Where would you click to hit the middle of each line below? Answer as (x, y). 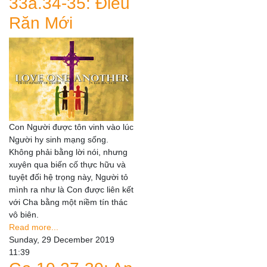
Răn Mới (41, 23)
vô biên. (24, 214)
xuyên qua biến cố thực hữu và (67, 164)
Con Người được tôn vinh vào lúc (71, 127)
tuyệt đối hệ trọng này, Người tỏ (69, 177)
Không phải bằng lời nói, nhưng (68, 152)
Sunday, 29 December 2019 (62, 239)
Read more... (34, 227)
